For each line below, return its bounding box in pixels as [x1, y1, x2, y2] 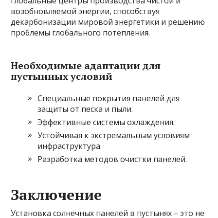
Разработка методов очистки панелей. [37, 154, 187, 164]
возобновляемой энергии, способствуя [11, 6, 160, 17]
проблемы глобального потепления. [11, 27, 150, 38]
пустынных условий [11, 70, 113, 83]
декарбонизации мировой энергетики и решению [11, 17, 205, 27]
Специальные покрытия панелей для [37, 93, 180, 104]
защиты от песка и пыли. [37, 104, 133, 114]
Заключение [11, 185, 102, 204]
